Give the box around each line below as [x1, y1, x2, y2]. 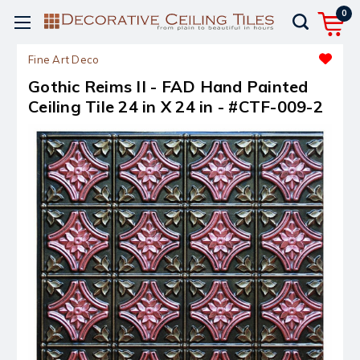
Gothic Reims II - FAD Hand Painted [28, 76, 309, 96]
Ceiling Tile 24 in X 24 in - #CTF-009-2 [28, 96, 323, 117]
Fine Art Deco [28, 53, 100, 66]
